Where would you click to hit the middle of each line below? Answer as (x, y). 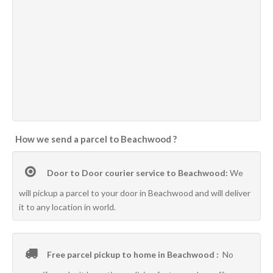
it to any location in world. (67, 207)
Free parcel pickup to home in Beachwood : (134, 254)
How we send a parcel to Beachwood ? (96, 139)
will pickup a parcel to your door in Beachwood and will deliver (135, 193)
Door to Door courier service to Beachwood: (137, 173)
